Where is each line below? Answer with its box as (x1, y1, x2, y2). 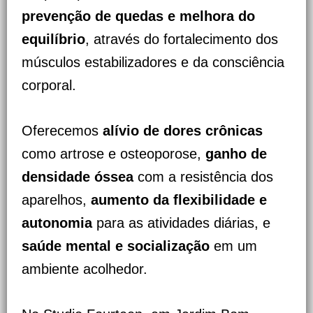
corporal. (22, 78, 76, 94)
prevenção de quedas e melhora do (22, 8, 255, 24)
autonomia (22, 215, 92, 231)
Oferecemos (22, 123, 103, 139)
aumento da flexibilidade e (91, 192, 267, 208)
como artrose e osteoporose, (22, 146, 205, 162)
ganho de (205, 146, 267, 162)
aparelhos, (22, 192, 91, 208)
